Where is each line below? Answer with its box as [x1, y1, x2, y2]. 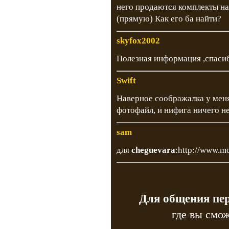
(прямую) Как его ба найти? [117, 14, 221, 24]
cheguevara [131, 145, 175, 155]
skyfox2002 [117, 36, 160, 45]
